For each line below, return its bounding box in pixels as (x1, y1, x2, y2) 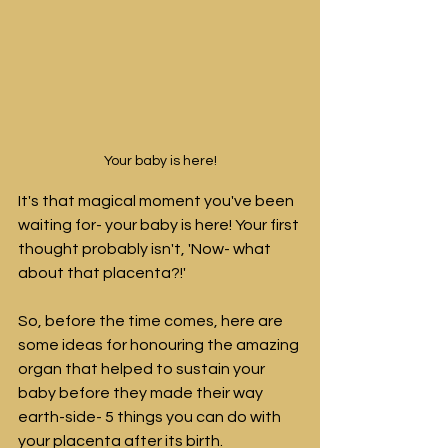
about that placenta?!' (18, 264, 186, 281)
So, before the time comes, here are (18, 312, 286, 329)
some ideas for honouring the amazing (18, 336, 302, 353)
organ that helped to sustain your (18, 360, 268, 377)
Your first (235, 216, 302, 233)
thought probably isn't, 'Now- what (18, 240, 274, 257)
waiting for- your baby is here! (18, 216, 235, 233)
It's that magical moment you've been (18, 192, 297, 209)
